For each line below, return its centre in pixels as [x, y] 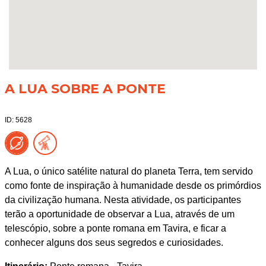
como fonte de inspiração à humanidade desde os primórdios [133, 185]
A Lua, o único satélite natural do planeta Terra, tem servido [129, 171]
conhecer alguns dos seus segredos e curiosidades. [114, 242]
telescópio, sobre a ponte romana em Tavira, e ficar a [115, 228]
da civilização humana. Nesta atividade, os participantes [123, 199]
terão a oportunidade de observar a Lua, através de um [119, 214]
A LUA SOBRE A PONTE [85, 88]
